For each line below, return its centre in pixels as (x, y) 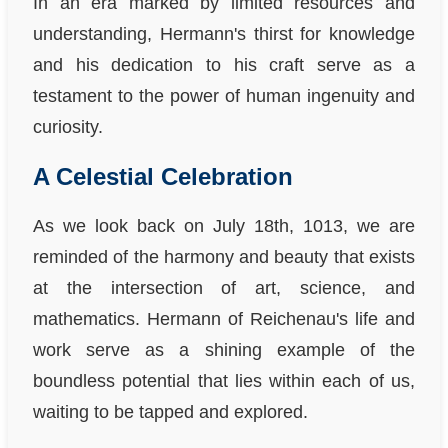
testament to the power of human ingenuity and (224, 95)
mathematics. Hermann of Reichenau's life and (224, 318)
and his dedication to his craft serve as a (224, 64)
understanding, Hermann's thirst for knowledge (224, 33)
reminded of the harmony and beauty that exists (224, 256)
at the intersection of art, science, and (224, 287)
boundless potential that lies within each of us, (224, 380)
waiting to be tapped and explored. (170, 411)
